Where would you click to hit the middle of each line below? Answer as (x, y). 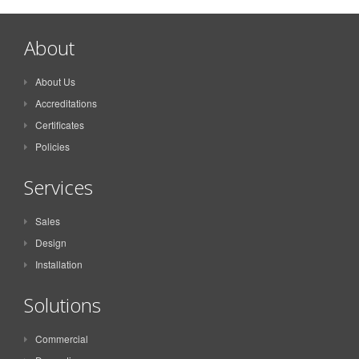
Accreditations (66, 103)
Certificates (60, 124)
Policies (52, 146)
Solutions (63, 305)
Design (51, 242)
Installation (59, 264)
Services (58, 187)
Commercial (62, 338)
